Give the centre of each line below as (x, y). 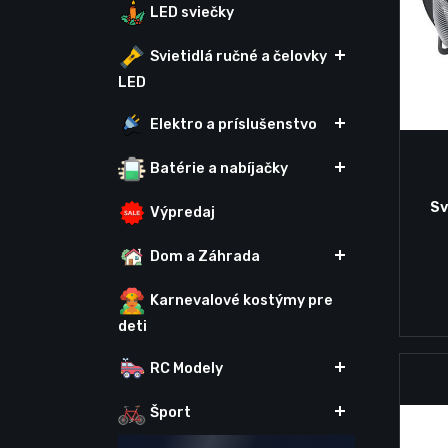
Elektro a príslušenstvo (233, 124)
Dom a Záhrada (205, 256)
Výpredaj (182, 212)
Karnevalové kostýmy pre (241, 300)
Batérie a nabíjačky (219, 168)
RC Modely (186, 368)
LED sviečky (192, 12)
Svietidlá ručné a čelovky (238, 56)
